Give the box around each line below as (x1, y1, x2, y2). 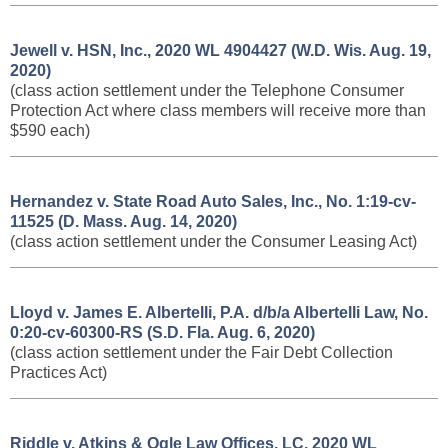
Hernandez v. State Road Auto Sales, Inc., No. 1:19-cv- (10, 193, 416, 210)
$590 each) (10, 122, 90, 139)
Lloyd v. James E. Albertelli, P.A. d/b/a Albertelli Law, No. (10, 304, 428, 321)
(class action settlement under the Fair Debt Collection (10, 344, 393, 361)
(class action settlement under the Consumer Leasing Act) (10, 233, 417, 250)
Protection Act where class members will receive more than (10, 102, 426, 119)
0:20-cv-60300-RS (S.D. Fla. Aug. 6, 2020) (10, 324, 315, 341)
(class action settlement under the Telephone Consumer (10, 82, 404, 99)
